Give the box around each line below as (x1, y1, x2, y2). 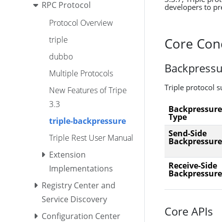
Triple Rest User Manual (49, 132, 133, 143)
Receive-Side (168, 160, 217, 171)
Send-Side (168, 128, 207, 139)
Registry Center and (42, 179, 116, 191)
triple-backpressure (49, 115, 126, 126)
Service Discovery (42, 193, 108, 205)
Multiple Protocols (49, 67, 113, 79)
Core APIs (165, 204, 213, 219)
